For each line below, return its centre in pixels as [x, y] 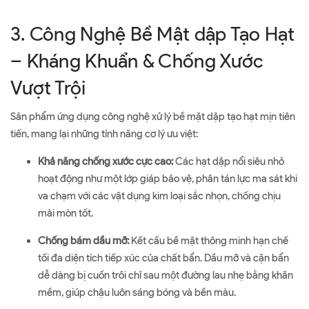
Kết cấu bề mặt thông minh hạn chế [209, 241]
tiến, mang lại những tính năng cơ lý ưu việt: [104, 134]
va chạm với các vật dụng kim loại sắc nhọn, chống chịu [159, 196]
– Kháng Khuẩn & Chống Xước [137, 61]
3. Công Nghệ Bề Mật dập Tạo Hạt [153, 34]
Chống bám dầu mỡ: [83, 241]
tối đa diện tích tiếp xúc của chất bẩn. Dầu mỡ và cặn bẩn [163, 258]
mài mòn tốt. [66, 213]
